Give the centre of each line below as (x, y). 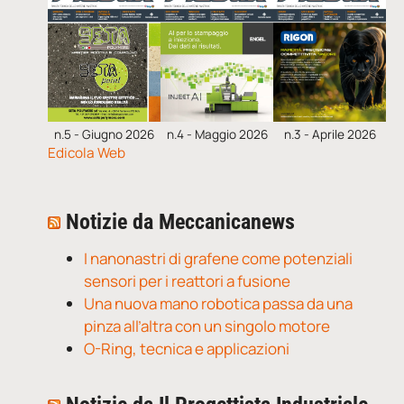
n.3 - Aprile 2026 (330, 134)
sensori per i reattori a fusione (188, 281)
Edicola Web (87, 152)
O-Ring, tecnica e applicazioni (187, 349)
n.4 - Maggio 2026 (217, 134)
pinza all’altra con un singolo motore (207, 326)
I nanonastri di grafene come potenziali (219, 259)
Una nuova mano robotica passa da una (219, 304)
